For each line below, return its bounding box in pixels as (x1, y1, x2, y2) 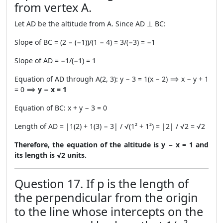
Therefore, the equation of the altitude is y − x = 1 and (14, 140, 209, 149)
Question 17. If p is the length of (14, 176, 189, 192)
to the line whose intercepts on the (14, 204, 203, 220)
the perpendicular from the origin (14, 190, 198, 206)
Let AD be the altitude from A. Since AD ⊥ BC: (14, 19, 166, 28)
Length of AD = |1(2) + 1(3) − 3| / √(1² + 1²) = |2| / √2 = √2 (14, 121, 205, 131)
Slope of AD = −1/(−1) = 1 (14, 56, 96, 65)
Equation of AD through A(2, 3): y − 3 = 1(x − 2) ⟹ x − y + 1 (14, 74, 209, 84)
